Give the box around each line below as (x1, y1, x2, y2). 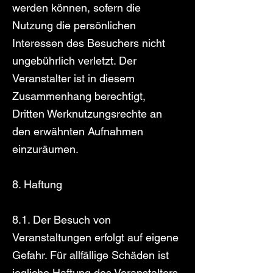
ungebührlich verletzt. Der (12, 54, 136, 67)
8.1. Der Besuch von (12, 213, 111, 226)
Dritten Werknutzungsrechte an (12, 107, 162, 120)
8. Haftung (12, 178, 62, 191)
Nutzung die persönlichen (12, 19, 136, 32)
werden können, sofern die (12, 1, 141, 14)
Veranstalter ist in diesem (12, 72, 135, 85)
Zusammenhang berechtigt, (12, 90, 146, 102)
